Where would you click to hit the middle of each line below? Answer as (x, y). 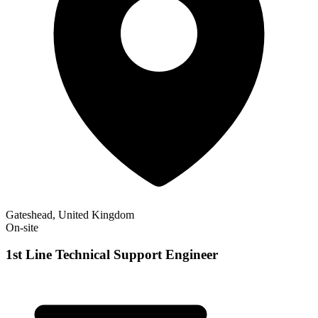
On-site (22, 227)
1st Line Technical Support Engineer (112, 255)
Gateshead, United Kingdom (70, 214)
